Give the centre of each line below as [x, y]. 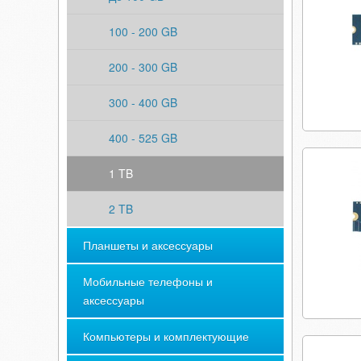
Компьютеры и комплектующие [166, 336]
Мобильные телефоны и [148, 281]
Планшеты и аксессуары [148, 245]
